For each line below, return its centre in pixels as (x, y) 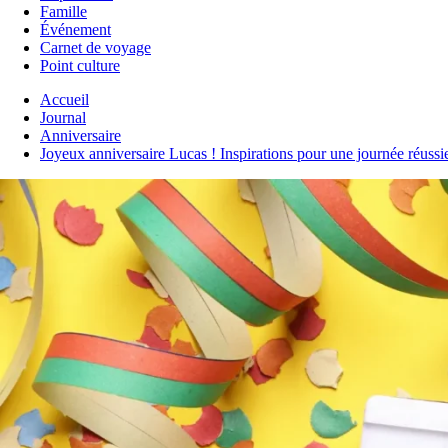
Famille (63, 11)
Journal (63, 117)
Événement (75, 29)
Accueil (64, 99)
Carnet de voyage (95, 47)
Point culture (80, 65)
